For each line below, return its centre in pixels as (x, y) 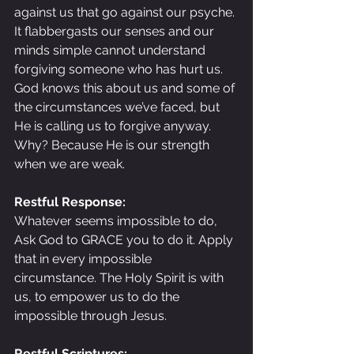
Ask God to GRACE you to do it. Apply (125, 240)
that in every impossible (85, 259)
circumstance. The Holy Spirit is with (121, 278)
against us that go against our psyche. (126, 12)
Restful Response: (70, 202)
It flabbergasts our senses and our (116, 31)
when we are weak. (70, 164)
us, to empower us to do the (98, 297)
